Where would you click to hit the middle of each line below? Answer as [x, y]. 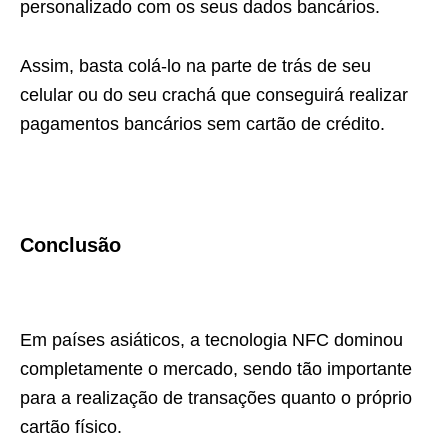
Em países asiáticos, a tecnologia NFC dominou [211, 340]
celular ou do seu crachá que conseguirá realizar [214, 95]
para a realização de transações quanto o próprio [216, 398]
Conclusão [70, 245]
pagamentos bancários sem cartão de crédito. [202, 124]
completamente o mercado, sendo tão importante [216, 369]
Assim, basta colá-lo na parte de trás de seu [195, 66]
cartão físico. [71, 427]
